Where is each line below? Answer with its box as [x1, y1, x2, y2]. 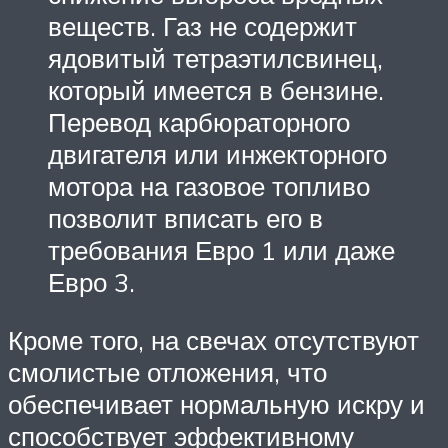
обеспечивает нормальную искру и [8, 387, 425, 420]
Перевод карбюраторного [48, 106, 350, 139]
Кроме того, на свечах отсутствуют [8, 323, 419, 356]
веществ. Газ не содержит [48, 10, 357, 43]
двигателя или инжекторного [48, 138, 387, 171]
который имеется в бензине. [48, 74, 384, 107]
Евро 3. [48, 266, 135, 299]
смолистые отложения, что [8, 355, 327, 388]
